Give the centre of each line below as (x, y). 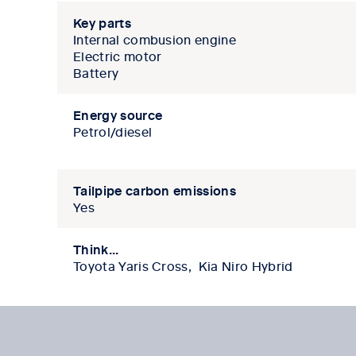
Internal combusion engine (155, 39)
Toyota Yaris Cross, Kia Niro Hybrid (183, 266)
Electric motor (118, 56)
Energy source (118, 115)
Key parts (102, 23)
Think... (96, 249)
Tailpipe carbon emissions (155, 190)
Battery (96, 73)
